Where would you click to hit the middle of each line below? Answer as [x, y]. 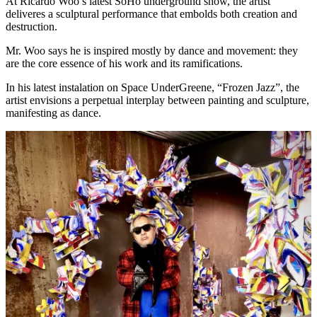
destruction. [33, 26]
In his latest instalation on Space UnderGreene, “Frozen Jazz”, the [152, 87]
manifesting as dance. [53, 113]
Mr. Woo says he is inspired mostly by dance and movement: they [152, 50]
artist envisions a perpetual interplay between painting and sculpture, [157, 100]
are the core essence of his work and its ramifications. [126, 63]
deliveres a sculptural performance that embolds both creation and [151, 13]
